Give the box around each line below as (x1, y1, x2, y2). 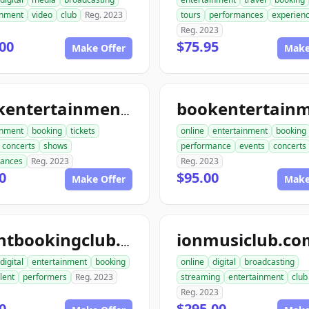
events (239, 140, 265, 152)
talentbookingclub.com (121, 235, 130, 250)
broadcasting (244, 256, 295, 268)
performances (209, 9, 263, 21)
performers (23, 271, 67, 283)
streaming (181, 271, 220, 283)
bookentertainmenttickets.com (121, 103, 130, 119)
